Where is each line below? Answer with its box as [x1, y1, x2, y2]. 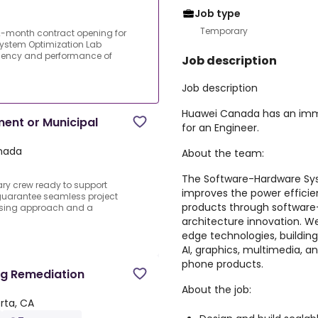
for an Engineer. [182, 121, 259, 135]
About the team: [182, 146, 264, 160]
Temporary [200, 25, 248, 37]
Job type [194, 6, 241, 21]
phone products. [182, 257, 263, 271]
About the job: [182, 283, 251, 297]
